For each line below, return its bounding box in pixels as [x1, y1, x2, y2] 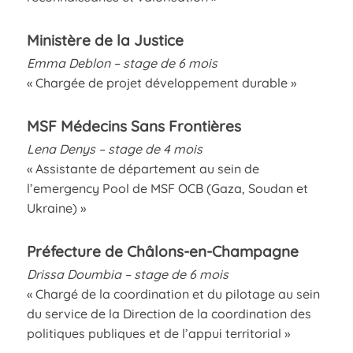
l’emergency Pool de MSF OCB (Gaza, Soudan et [26, 180, 308, 196]
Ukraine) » [26, 199, 86, 216]
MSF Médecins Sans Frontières [26, 116, 241, 136]
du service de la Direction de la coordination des [26, 305, 311, 321]
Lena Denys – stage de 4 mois [26, 140, 203, 157]
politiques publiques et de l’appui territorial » [26, 325, 290, 341]
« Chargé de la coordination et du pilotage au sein [26, 285, 320, 302]
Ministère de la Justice [26, 30, 188, 50]
